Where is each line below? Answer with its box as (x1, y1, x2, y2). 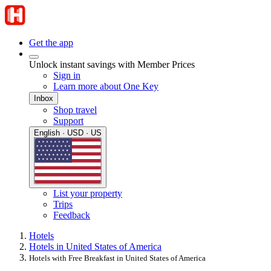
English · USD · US (34, 128, 102, 137)
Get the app (29, 38, 73, 48)
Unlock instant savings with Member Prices (29, 59, 195, 70)
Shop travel (53, 105, 97, 115)
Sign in (53, 70, 80, 80)
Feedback (53, 210, 90, 221)
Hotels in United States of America (29, 241, 162, 252)
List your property (53, 188, 122, 199)
